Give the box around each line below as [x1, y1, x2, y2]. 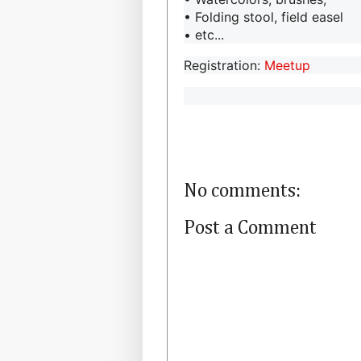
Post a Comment [184, 218, 317, 238]
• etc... [184, 26, 224, 43]
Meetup [264, 56, 310, 73]
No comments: [184, 180, 301, 201]
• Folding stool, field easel [184, 8, 343, 25]
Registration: [184, 56, 264, 73]
